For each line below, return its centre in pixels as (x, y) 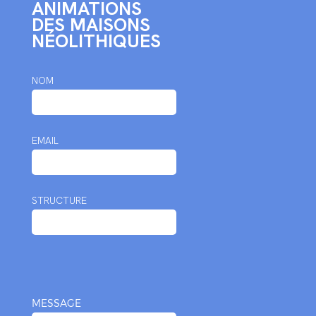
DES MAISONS (91, 25)
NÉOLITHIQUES (96, 41)
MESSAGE (56, 303)
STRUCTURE (59, 200)
